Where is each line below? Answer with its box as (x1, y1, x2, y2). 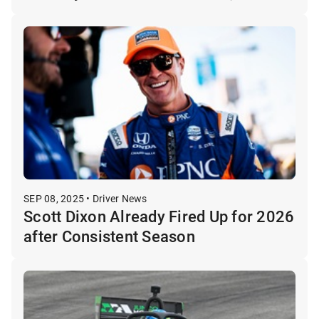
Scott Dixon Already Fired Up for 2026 (23, 206, 295, 227)
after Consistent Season (23, 226, 195, 247)
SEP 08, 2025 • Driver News (23, 192, 147, 206)
